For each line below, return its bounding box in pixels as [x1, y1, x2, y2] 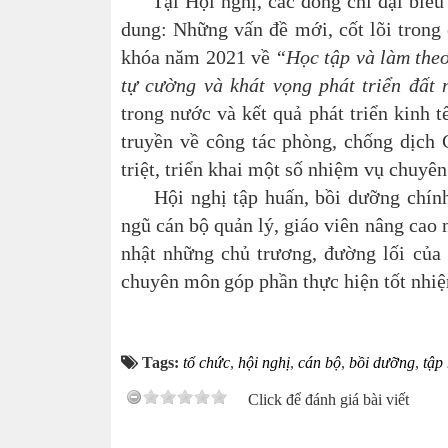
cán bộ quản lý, [156, 214, 285, 236]
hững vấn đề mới [187, 18, 328, 40]
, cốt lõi [327, 18, 392, 40]
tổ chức [183, 354, 230, 371]
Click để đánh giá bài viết [248, 391, 409, 408]
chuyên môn [121, 270, 220, 292]
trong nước [121, 102, 212, 124]
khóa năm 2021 [121, 46, 246, 68]
